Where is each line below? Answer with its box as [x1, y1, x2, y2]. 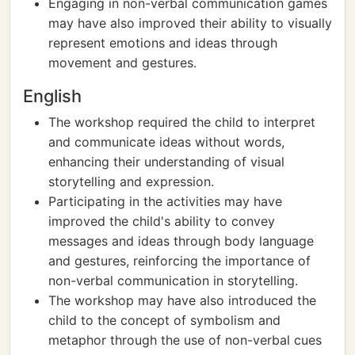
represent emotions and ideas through [48, 35, 277, 51]
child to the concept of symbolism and [48, 312, 281, 328]
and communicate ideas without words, [48, 134, 284, 150]
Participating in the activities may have [48, 193, 282, 209]
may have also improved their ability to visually [48, 15, 332, 31]
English [23, 86, 82, 106]
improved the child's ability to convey [48, 213, 275, 229]
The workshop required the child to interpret [48, 114, 315, 130]
